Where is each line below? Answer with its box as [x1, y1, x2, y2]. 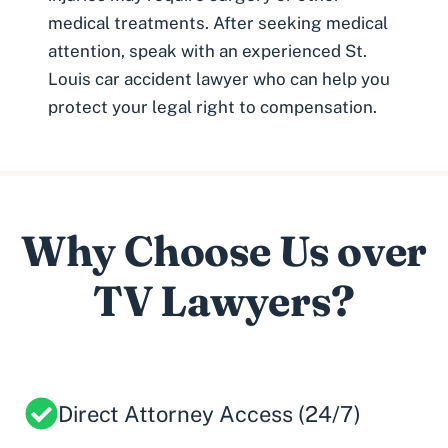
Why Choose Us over [21, 224, 427, 277]
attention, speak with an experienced [48, 40, 345, 61]
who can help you [249, 68, 390, 89]
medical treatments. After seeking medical [48, 12, 388, 33]
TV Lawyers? [93, 274, 355, 327]
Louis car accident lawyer [48, 68, 249, 89]
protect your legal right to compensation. [48, 96, 377, 117]
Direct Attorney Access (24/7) [58, 400, 361, 427]
